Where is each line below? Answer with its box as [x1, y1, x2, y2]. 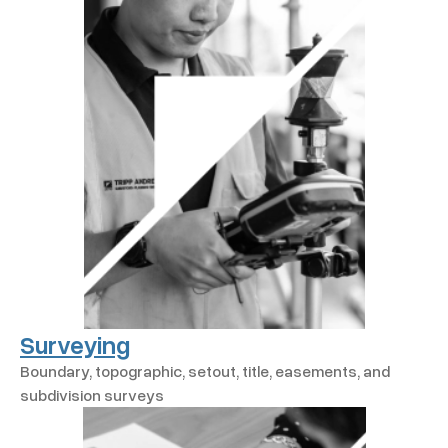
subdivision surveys [20, 384, 164, 405]
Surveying [20, 328, 130, 359]
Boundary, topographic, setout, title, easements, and [20, 360, 390, 381]
